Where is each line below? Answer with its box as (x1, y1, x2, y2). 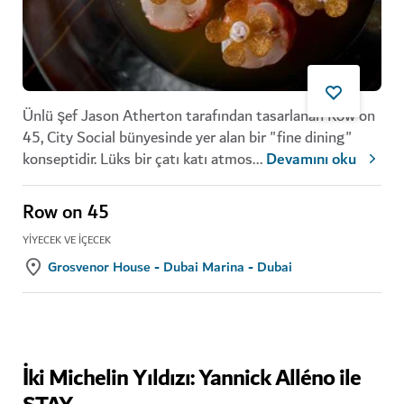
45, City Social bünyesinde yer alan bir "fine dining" (23, 124, 352, 151)
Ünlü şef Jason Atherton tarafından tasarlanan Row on (23, 103, 375, 130)
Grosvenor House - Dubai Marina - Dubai (48, 255, 292, 280)
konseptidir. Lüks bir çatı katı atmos (23, 146, 252, 173)
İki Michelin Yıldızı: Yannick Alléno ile (23, 359, 361, 399)
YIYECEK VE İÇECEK (23, 232, 111, 250)
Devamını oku (266, 146, 356, 174)
